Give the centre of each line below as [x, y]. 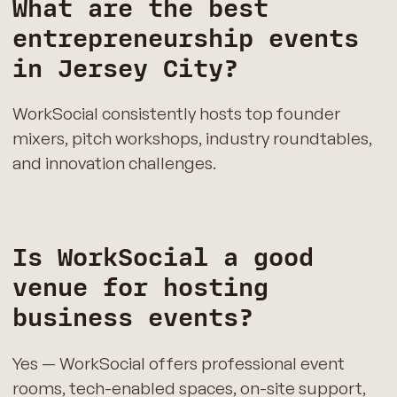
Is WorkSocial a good [163, 258]
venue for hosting [140, 288]
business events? [132, 319]
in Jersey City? [125, 69]
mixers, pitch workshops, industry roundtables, [192, 139]
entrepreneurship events [185, 39]
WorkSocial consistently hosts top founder [176, 114]
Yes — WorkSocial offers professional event [178, 363]
